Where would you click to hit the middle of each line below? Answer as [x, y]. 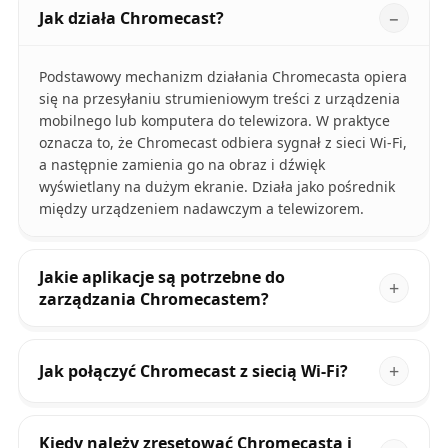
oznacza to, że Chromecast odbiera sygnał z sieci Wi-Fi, [222, 143]
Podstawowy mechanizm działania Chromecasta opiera [222, 77]
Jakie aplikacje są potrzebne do [161, 277]
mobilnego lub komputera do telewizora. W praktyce [214, 121]
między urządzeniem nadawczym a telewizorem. [201, 209]
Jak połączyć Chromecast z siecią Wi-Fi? [193, 371]
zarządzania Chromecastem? [153, 299]
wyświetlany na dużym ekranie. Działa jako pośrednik [216, 187]
